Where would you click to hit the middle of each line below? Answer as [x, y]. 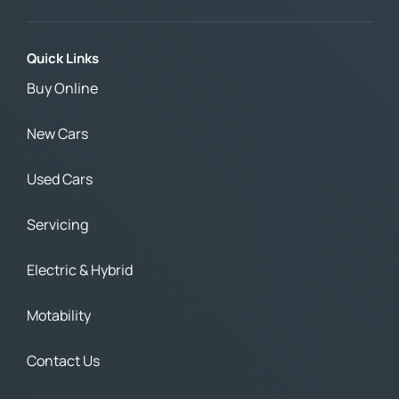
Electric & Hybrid [80, 270]
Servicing [57, 225]
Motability [59, 316]
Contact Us [63, 361]
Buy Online [62, 89]
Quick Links [63, 59]
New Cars [57, 134]
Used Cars [60, 179]
